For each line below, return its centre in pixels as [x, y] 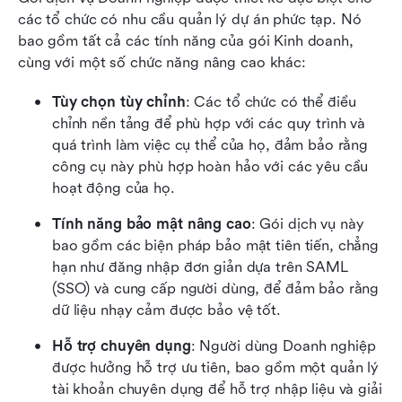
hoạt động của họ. [114, 188]
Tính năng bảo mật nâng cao [152, 224]
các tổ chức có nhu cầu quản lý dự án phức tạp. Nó [190, 20]
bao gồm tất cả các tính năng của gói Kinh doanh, [186, 41]
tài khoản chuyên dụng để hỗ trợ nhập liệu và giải [217, 389]
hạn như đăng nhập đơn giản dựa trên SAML [200, 267]
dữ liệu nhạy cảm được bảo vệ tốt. [166, 310]
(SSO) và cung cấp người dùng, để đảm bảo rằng [216, 289]
